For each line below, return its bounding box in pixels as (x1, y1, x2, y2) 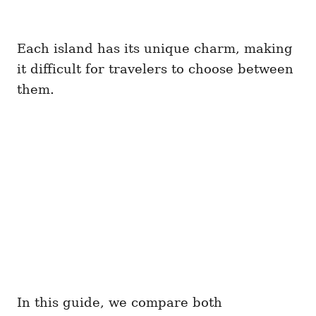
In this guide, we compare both (17, 295, 222, 310)
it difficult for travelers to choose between (17, 61, 293, 76)
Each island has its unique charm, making (17, 41, 293, 56)
